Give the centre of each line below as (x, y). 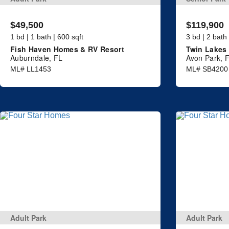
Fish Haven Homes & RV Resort (67, 49)
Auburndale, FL (37, 58)
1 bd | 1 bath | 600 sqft (47, 37)
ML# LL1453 (31, 69)
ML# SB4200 (207, 69)
